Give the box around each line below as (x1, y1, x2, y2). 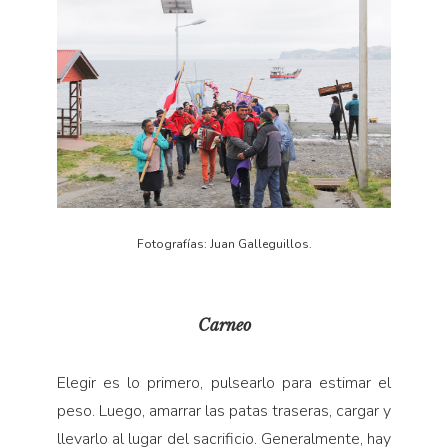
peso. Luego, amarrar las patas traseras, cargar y (56, 399, 392, 422)
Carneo (197, 314, 251, 335)
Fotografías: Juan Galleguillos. (136, 235, 312, 252)
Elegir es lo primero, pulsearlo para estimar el (56, 371, 392, 394)
